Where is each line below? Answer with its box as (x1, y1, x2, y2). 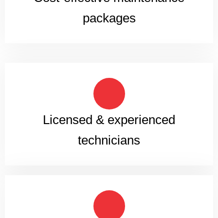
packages (82, 10, 136, 25)
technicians (78, 132, 140, 147)
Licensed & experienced (43, 112, 175, 127)
